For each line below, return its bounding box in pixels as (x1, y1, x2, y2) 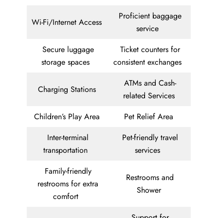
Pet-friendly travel (122, 132, 178, 144)
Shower (136, 184, 163, 196)
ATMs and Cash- (124, 77, 176, 89)
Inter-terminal (47, 132, 89, 144)
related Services (123, 90, 177, 102)
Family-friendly (44, 165, 91, 177)
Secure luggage (42, 44, 94, 55)
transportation (43, 145, 92, 156)
